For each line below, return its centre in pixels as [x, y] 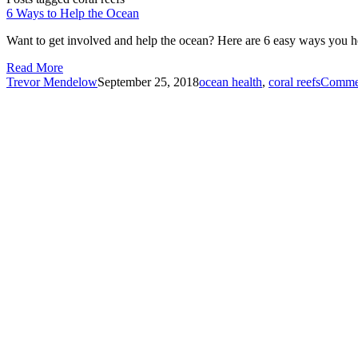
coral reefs [294, 82]
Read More [35, 67]
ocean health [231, 82]
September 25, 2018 [148, 82]
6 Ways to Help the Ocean [73, 13]
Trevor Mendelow [52, 82]
